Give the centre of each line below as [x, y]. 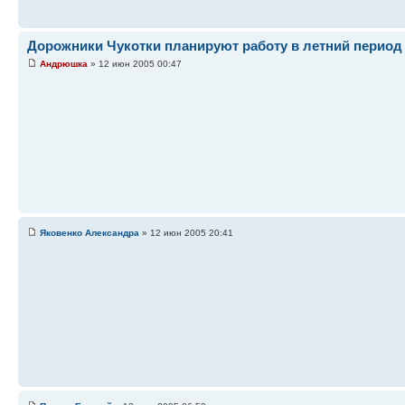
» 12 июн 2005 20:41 [186, 232]
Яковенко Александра [89, 232]
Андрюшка [64, 63]
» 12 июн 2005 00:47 [135, 63]
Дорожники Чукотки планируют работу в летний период [215, 46]
